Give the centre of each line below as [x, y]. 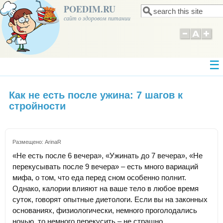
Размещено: [29, 142]
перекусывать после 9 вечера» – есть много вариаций [105, 167]
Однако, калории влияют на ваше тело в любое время [106, 189]
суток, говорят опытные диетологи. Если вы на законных [110, 200]
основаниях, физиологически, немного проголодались [105, 211]
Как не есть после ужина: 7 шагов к [96, 95]
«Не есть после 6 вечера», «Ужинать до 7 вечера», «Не [108, 156]
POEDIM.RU [90, 9]
